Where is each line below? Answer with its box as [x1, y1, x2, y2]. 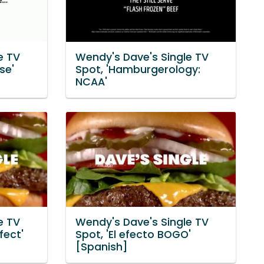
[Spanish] [75, 239, 128, 254]
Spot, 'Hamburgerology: [75, 62, 200, 77]
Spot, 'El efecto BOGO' [75, 227, 191, 242]
